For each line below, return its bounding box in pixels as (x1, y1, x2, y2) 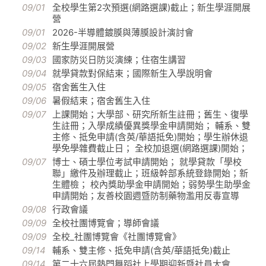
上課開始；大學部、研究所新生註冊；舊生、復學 (52, 109, 248, 121)
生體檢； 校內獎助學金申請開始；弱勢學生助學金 (52, 179, 251, 191)
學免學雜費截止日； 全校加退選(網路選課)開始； (52, 142, 248, 154)
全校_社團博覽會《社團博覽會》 (52, 231, 181, 243)
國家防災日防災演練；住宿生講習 (52, 54, 186, 66)
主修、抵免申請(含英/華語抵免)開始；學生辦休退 (52, 131, 248, 143)
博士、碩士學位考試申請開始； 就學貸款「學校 (52, 156, 242, 168)
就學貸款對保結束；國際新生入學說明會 (52, 68, 213, 80)
